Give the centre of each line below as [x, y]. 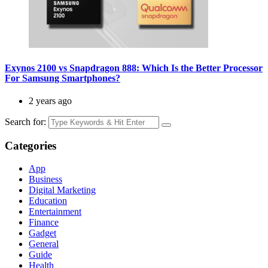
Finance [44, 222]
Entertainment [55, 211]
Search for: [25, 122]
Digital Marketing [62, 190]
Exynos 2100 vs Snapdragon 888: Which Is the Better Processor [134, 68]
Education [48, 200]
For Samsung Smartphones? [63, 78]
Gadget [42, 233]
